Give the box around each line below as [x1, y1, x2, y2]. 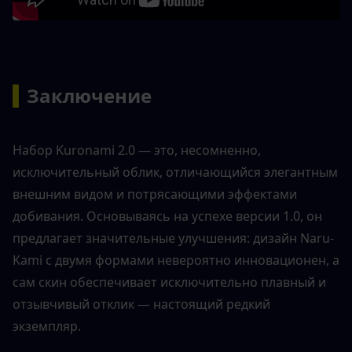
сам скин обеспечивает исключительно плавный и [13, 273, 326, 291]
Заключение [27, 82, 152, 109]
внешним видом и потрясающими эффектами [13, 185, 297, 203]
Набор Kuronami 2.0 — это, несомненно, [13, 141, 261, 159]
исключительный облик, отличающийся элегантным [13, 163, 338, 181]
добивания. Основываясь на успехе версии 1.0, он [13, 207, 322, 225]
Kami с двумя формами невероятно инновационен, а [13, 251, 339, 269]
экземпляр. [13, 317, 81, 335]
